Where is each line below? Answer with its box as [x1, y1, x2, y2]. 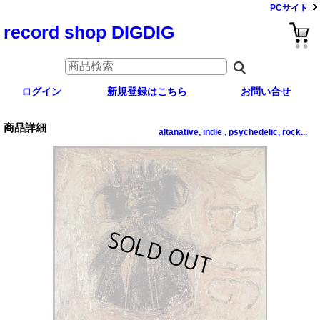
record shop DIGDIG [4, 22, 174, 42]
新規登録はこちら [107, 85, 187, 97]
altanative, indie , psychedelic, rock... [159, 126, 307, 137]
